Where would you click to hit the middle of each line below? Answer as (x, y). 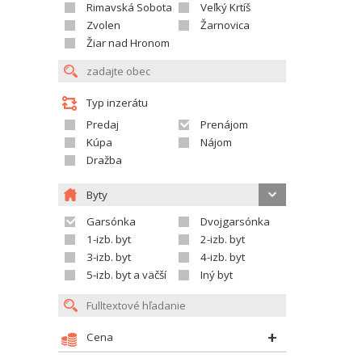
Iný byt (217, 275)
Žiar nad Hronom (128, 43)
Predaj (103, 124)
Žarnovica (225, 25)
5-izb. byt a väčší (126, 275)
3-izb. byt (109, 257)
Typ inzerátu (117, 103)
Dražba (104, 160)
